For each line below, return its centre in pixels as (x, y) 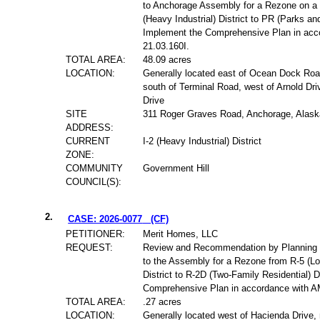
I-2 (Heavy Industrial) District (202, 141)
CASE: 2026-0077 (105, 219)
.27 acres (162, 302)
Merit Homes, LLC (181, 234)
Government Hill (176, 169)
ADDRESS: (90, 128)
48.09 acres (167, 60)
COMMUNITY (95, 169)
